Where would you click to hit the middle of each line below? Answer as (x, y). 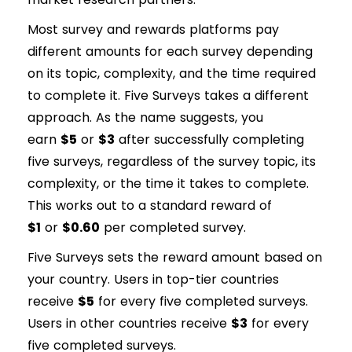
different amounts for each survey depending (170, 52)
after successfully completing (209, 140)
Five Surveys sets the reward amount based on (175, 258)
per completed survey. (173, 228)
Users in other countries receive (129, 324)
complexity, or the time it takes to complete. (168, 184)
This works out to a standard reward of (152, 206)
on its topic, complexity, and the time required (172, 74)
